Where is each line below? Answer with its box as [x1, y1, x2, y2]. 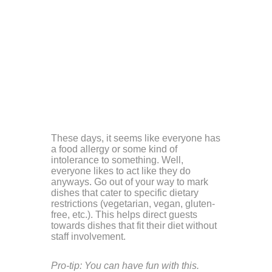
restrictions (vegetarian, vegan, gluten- [51, 198, 215, 209]
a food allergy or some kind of [51, 143, 177, 154]
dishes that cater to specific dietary [51, 187, 199, 198]
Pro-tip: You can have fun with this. [51, 260, 199, 271]
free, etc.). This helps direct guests [51, 209, 197, 220]
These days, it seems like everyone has [51, 132, 220, 143]
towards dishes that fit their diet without [51, 220, 217, 231]
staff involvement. [51, 231, 126, 242]
